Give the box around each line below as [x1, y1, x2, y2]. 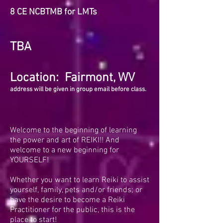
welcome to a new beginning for [10, 145, 119, 155]
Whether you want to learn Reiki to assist [10, 175, 149, 185]
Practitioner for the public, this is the [10, 205, 135, 215]
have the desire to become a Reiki [10, 195, 125, 205]
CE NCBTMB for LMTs [17, 7, 97, 17]
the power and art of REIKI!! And [10, 135, 119, 145]
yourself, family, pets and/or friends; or [10, 185, 142, 195]
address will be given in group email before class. [10, 86, 146, 94]
